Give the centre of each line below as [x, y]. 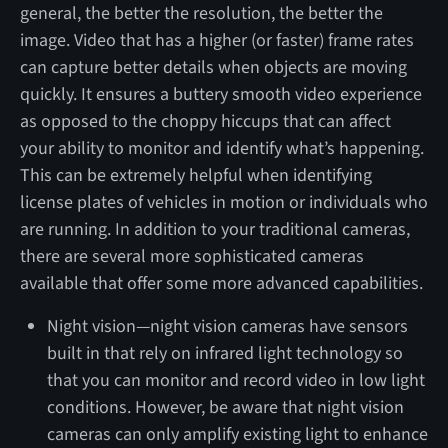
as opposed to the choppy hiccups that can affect [205, 121]
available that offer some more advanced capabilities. [221, 283]
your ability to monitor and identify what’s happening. [221, 148]
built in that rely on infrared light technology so [224, 353]
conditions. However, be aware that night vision [225, 407]
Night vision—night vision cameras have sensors [227, 326]
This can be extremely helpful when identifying [195, 175]
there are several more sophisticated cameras [191, 256]
